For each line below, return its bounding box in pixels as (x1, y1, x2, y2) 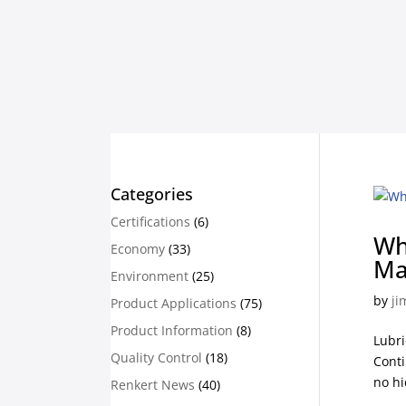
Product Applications (111, 295, 237, 312)
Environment (111, 267, 188, 285)
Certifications (111, 213, 190, 230)
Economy (111, 240, 165, 257)
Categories (111, 183, 193, 205)
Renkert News (111, 376, 195, 393)
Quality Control (111, 349, 202, 366)
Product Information (111, 322, 233, 339)
